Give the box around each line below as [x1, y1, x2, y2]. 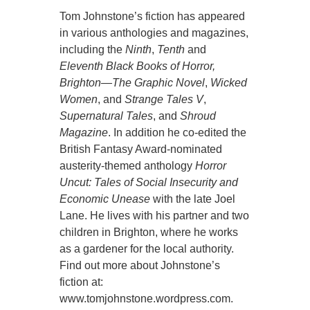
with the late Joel [150, 193, 236, 206]
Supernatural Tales [60, 110, 154, 122]
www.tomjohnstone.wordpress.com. [60, 293, 234, 305]
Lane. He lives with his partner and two [60, 210, 250, 222]
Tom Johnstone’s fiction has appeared [60, 10, 246, 23]
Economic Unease [60, 193, 151, 206]
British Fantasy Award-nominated [60, 143, 223, 156]
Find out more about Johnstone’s [60, 259, 221, 272]
